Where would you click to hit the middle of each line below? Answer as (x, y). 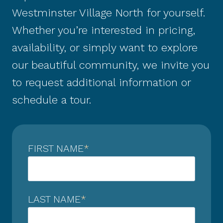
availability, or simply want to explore (105, 47)
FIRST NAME (56, 148)
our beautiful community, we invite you (111, 65)
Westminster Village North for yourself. (109, 12)
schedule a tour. (53, 100)
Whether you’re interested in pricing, (104, 30)
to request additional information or (101, 82)
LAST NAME (54, 199)
